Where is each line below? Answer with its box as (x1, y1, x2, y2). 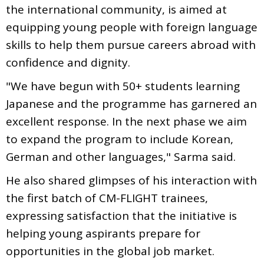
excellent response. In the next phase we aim (6, 113, 247, 129)
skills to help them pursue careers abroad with (6, 37, 256, 52)
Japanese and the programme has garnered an (6, 95, 257, 111)
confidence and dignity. (6, 54, 130, 70)
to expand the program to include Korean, (6, 131, 233, 147)
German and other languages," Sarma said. (6, 148, 236, 164)
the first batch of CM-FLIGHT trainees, (6, 190, 208, 206)
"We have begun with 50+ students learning (6, 78, 240, 94)
